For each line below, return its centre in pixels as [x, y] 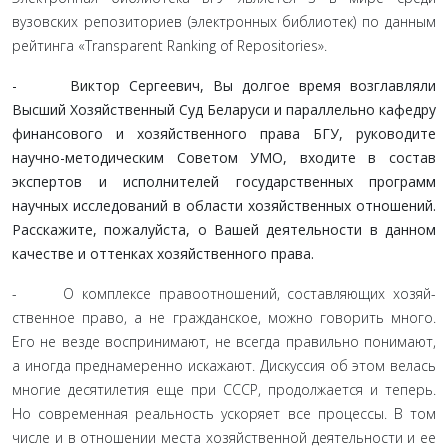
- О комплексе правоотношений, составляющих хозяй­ [224, 293]
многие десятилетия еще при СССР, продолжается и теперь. [224, 389]
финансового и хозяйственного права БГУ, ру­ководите [224, 133]
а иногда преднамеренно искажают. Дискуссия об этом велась [224, 365]
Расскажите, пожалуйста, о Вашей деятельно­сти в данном [224, 229]
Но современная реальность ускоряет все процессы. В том [224, 413]
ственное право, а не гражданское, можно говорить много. [224, 317]
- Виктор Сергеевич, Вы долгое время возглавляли [224, 85]
